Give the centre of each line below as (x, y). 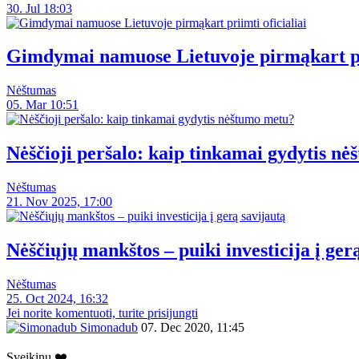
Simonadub (107, 327)
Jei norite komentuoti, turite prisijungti (102, 313)
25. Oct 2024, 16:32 (57, 298)
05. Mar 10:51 (42, 105)
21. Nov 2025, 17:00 (59, 202)
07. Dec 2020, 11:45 (193, 327)
